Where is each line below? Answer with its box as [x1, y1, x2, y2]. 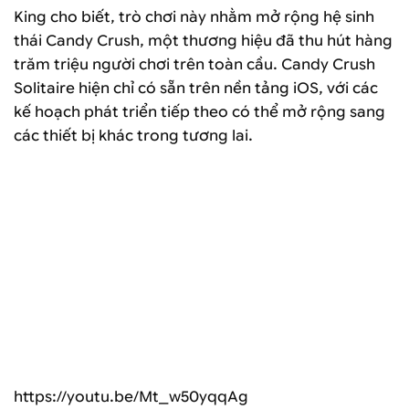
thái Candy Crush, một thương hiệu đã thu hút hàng [14, 31, 393, 49]
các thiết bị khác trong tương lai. [14, 126, 253, 144]
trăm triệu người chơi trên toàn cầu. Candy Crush [14, 55, 375, 73]
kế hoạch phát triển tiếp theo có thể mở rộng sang [14, 102, 385, 121]
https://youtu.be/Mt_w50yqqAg [14, 388, 248, 406]
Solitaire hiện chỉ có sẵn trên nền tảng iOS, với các [14, 79, 378, 97]
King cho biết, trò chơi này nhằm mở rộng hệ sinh [14, 7, 374, 26]
